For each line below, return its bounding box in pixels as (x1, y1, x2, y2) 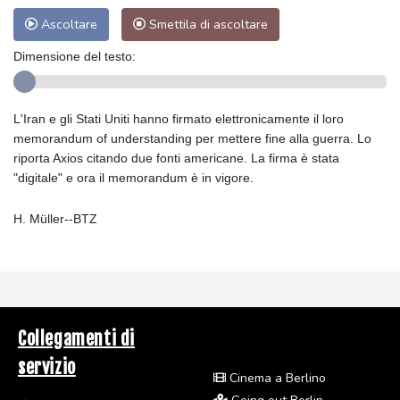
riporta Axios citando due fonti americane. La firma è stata (13, 150, 339, 165)
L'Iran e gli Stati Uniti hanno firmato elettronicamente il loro (13, 111, 344, 126)
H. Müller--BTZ (13, 211, 97, 226)
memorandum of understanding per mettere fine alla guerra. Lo (13, 130, 371, 146)
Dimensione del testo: (13, 48, 136, 63)
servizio (18, 355, 76, 379)
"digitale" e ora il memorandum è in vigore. (13, 170, 254, 185)
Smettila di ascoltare (146, 14, 268, 33)
